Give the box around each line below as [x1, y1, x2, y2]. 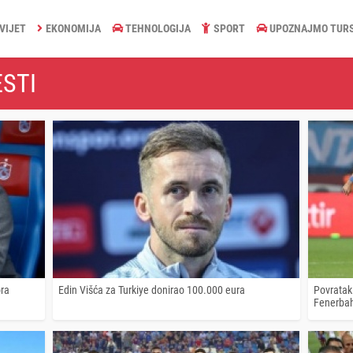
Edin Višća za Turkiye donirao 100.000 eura [58, 283, 246, 296]
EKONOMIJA [45, 21, 101, 35]
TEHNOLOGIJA [125, 21, 191, 35]
